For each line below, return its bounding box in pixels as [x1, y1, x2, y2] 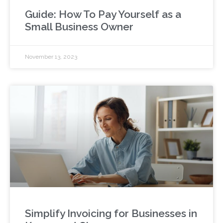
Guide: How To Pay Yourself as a [25, 7, 181, 20]
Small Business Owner [25, 20, 133, 33]
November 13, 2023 [25, 53, 77, 60]
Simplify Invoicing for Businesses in [25, 207, 197, 220]
